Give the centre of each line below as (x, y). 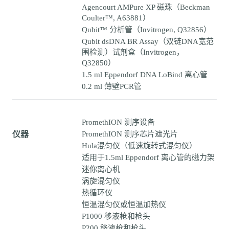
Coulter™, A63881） (116, 18)
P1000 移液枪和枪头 (116, 216)
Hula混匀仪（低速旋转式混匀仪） (139, 146)
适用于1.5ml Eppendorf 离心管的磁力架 (148, 158)
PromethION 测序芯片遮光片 (130, 134)
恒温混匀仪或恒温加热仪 (124, 205)
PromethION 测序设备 (118, 122)
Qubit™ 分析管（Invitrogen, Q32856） (146, 30)
